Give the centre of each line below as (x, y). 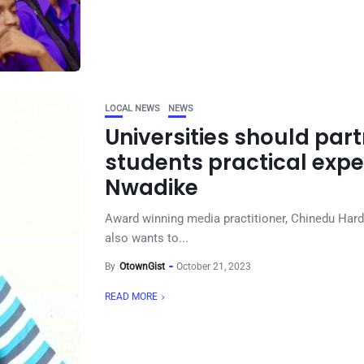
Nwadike (154, 188)
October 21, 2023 (214, 266)
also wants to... (147, 238)
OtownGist (142, 266)
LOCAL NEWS (132, 108)
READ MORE (131, 297)
